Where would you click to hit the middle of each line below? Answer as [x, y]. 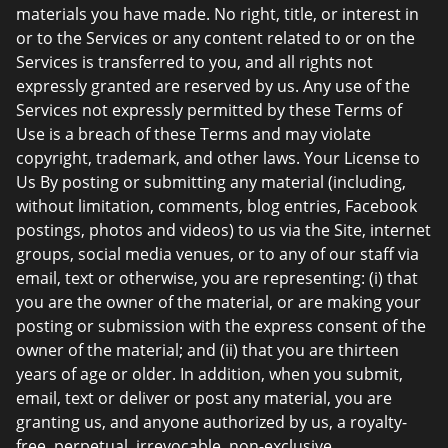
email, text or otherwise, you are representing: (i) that [217, 278]
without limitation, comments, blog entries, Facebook [216, 206]
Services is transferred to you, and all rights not [194, 62]
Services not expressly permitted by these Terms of [209, 110]
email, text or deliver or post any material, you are [204, 398]
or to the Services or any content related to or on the [215, 38]
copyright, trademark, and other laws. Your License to [218, 158]
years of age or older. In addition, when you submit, [209, 374]
